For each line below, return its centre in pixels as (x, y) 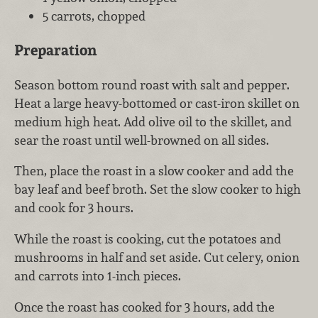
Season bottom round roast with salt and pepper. (152, 84)
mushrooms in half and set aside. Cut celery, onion (157, 258)
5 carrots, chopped (94, 16)
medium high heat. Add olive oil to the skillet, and (153, 121)
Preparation (55, 50)
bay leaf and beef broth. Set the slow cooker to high (158, 190)
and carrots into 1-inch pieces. (98, 276)
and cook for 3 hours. (74, 208)
